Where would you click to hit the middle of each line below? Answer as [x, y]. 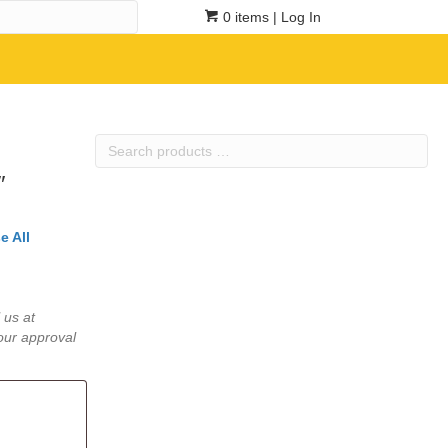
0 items [244, 17]
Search [118, 143]
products [125, 163]
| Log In [295, 17]
